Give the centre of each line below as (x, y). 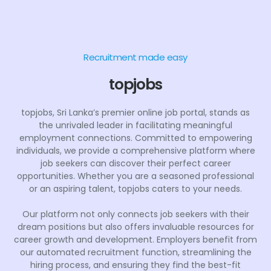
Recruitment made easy (135, 57)
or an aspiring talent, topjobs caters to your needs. (135, 188)
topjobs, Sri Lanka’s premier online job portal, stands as (135, 112)
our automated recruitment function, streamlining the (135, 252)
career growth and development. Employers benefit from (135, 239)
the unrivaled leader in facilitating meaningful (135, 125)
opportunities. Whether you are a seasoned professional (135, 176)
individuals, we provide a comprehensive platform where (135, 150)
